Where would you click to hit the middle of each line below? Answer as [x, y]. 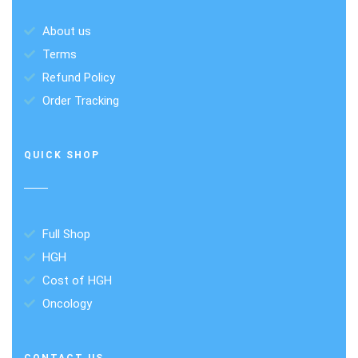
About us [66, 31]
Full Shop [66, 234]
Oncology [67, 304]
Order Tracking [80, 101]
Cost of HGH [77, 280]
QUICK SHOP [62, 155]
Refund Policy [78, 78]
